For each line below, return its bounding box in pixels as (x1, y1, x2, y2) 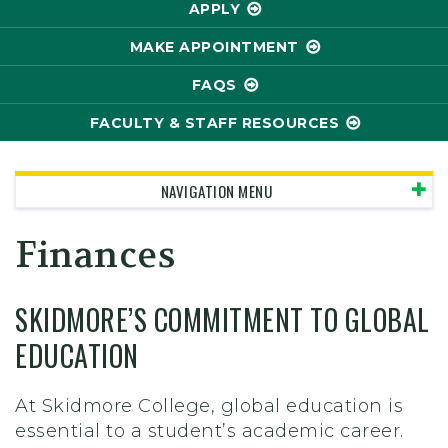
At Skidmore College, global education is (15, 395, 403, 418)
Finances (15, 232, 185, 279)
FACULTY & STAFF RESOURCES (89, 114, 339, 132)
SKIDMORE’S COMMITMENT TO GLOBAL (15, 299, 430, 341)
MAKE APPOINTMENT (129, 38, 299, 56)
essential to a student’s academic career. (15, 420, 404, 443)
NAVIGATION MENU (160, 180, 272, 202)
